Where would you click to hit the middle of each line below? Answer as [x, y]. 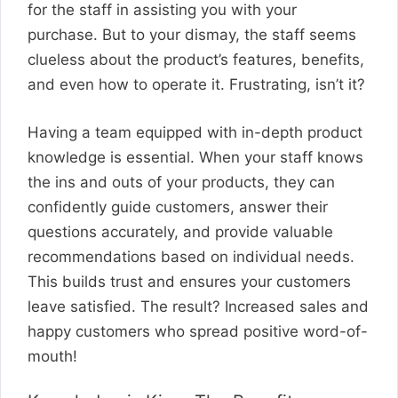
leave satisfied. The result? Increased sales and [198, 306]
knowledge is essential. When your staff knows [195, 157]
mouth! [52, 356]
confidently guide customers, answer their [178, 207]
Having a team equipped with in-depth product [195, 132]
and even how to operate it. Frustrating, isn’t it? [196, 84]
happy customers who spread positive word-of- [198, 331]
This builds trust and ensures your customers [189, 281]
